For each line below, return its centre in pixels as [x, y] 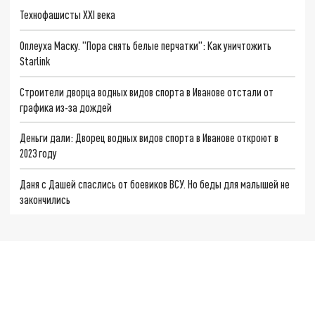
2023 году [39, 153]
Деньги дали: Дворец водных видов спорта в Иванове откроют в [149, 138]
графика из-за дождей [66, 107]
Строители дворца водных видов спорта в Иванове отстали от [147, 91]
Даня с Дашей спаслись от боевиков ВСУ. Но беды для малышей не [155, 184]
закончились [45, 199]
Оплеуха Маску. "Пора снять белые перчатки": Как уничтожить [146, 45]
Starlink [35, 60]
